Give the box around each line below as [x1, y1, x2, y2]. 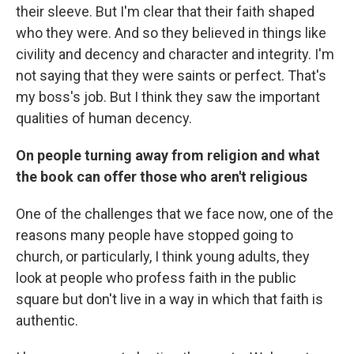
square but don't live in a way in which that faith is [16, 290, 323, 307]
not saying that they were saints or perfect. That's [16, 66, 326, 84]
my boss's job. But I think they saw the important [16, 88, 320, 105]
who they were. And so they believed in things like [16, 24, 326, 41]
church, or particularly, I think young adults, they [16, 247, 310, 265]
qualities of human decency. [16, 109, 192, 126]
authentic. [16, 311, 78, 329]
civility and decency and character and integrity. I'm [16, 45, 334, 62]
